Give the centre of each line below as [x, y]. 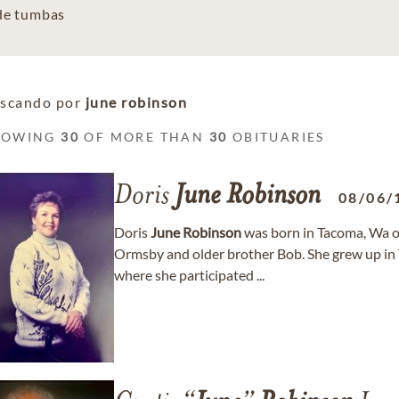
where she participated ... [189, 275]
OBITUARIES [276, 137]
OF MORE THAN [144, 137]
